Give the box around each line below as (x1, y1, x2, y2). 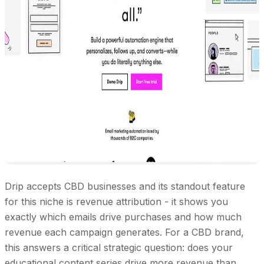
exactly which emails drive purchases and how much (5, 210, 242, 223)
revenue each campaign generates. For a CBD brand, (5, 226, 244, 238)
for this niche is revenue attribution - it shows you (5, 195, 228, 207)
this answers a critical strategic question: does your (5, 241, 233, 253)
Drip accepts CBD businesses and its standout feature (5, 180, 245, 192)
